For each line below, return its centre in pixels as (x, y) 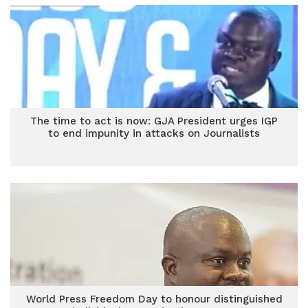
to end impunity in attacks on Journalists (154, 133)
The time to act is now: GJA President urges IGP (154, 121)
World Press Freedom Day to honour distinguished (154, 299)
